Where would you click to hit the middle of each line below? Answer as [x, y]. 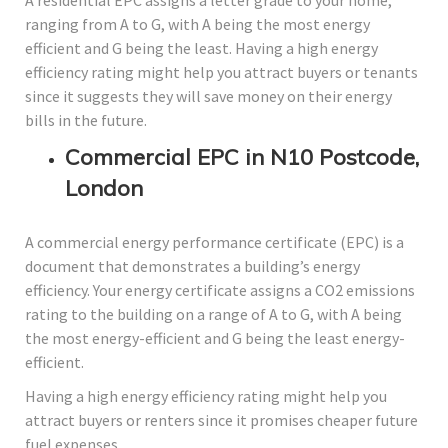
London [104, 188]
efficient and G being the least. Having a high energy [201, 48]
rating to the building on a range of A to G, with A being [213, 314]
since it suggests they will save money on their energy [208, 96]
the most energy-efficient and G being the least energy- [215, 338]
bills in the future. [86, 120]
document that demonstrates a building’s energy [192, 266]
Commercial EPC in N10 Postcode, [242, 157]
